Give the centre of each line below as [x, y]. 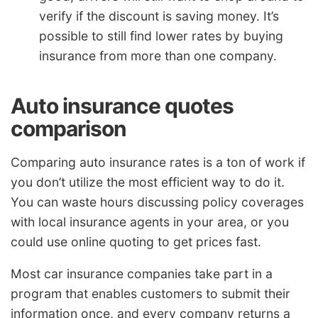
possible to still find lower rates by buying [161, 36]
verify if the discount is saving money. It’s [159, 16]
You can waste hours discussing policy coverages [157, 202]
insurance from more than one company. [158, 56]
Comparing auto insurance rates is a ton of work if [158, 162]
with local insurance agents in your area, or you [150, 221]
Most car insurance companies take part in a [142, 274]
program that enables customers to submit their [150, 294]
